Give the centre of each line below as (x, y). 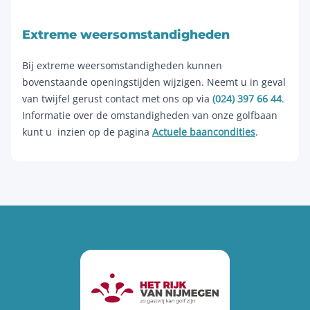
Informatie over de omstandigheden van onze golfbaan (150, 116)
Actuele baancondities (204, 132)
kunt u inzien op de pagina (87, 132)
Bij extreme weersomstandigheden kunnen (122, 66)
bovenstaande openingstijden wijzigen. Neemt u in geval (154, 82)
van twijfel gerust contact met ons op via (117, 99)
